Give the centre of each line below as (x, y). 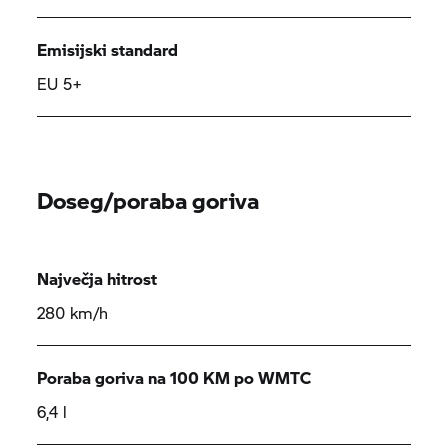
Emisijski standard (108, 49)
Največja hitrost (97, 278)
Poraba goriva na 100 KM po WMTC (174, 377)
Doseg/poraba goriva (148, 200)
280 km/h (73, 312)
